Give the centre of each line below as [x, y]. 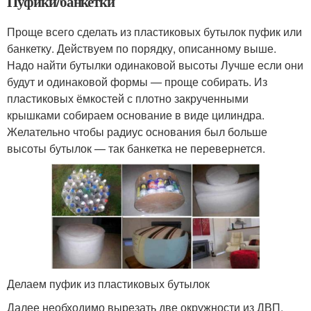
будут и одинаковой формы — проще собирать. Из [137, 81]
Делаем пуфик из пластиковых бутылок [108, 284]
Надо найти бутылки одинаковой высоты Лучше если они [155, 65]
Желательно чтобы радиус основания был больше [137, 131]
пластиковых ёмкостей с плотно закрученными [128, 98]
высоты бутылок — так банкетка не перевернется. [136, 148]
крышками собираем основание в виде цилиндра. [136, 115]
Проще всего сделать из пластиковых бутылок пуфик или [154, 31]
